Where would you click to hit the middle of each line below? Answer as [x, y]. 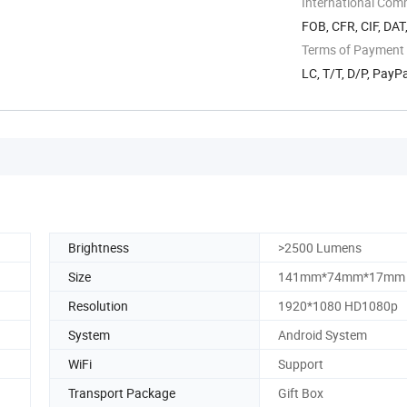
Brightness [99, 247]
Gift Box [301, 392]
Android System [323, 334]
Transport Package [122, 392]
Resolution [98, 305]
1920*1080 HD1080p [338, 305]
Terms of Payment [353, 49]
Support [301, 363]
